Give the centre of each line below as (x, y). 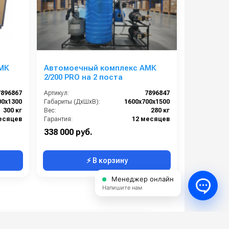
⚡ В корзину (107, 160)
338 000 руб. (68, 132)
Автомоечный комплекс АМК (100, 68)
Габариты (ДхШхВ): (72, 101)
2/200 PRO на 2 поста (84, 77)
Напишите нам (122, 188)
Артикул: (57, 93)
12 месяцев (151, 119)
